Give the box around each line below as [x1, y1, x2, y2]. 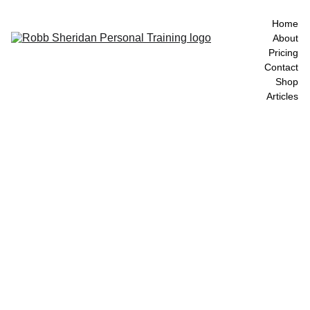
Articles [266, 91, 298, 102]
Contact [264, 62, 298, 73]
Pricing [268, 47, 298, 58]
